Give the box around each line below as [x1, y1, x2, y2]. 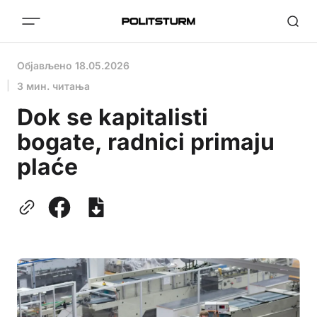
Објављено [17, 59, 75, 71]
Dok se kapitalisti [17, 103, 208, 131]
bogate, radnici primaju [17, 128, 275, 156]
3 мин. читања [17, 80, 90, 92]
